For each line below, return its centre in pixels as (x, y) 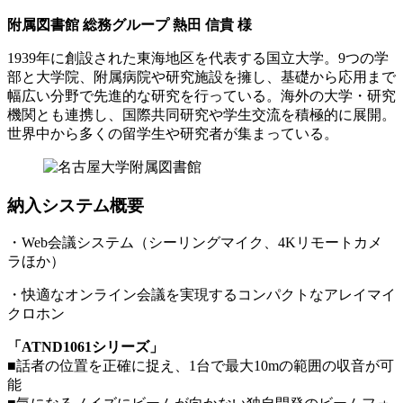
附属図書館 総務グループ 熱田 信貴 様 (130, 25)
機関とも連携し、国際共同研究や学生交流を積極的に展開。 (201, 115)
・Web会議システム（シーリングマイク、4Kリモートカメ (195, 243)
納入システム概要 (76, 205)
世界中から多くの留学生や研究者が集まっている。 (173, 134)
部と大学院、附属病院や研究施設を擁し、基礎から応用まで (201, 77)
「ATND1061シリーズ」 (85, 347)
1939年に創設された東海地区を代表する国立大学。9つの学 (198, 58)
